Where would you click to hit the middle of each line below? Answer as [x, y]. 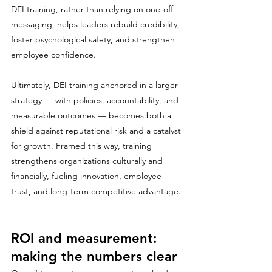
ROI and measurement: [86, 238]
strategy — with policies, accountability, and [96, 100]
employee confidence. [53, 55]
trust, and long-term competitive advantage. [96, 191]
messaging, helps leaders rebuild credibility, [97, 24]
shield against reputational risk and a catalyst [97, 131]
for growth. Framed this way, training [83, 146]
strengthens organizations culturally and [88, 161]
